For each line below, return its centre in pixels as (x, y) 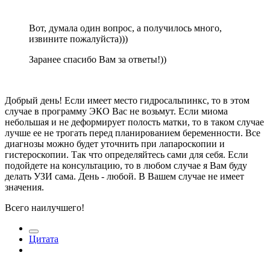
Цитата (44, 239)
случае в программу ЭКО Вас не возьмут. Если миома (116, 111)
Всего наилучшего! (45, 208)
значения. (24, 187)
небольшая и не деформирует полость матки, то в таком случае (134, 122)
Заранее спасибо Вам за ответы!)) (98, 60)
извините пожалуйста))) (78, 39)
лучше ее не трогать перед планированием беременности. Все (133, 133)
